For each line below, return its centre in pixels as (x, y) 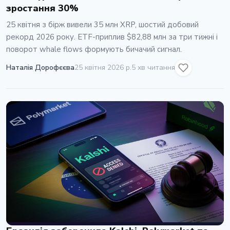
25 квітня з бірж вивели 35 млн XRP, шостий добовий (102, 24)
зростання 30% (42, 8)
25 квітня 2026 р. (103, 68)
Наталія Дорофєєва (40, 68)
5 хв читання (153, 68)
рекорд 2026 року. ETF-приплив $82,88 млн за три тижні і (112, 37)
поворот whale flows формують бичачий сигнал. (94, 49)
